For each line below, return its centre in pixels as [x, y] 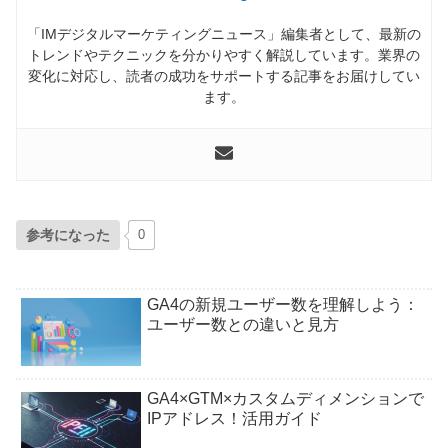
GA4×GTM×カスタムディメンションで [285, 398]
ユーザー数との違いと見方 [243, 325]
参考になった [68, 234]
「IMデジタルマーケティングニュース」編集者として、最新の [224, 33]
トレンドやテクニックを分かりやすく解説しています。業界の [224, 54]
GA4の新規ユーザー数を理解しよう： [283, 305]
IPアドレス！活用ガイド [234, 418]
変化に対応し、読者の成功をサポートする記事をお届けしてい [224, 75]
